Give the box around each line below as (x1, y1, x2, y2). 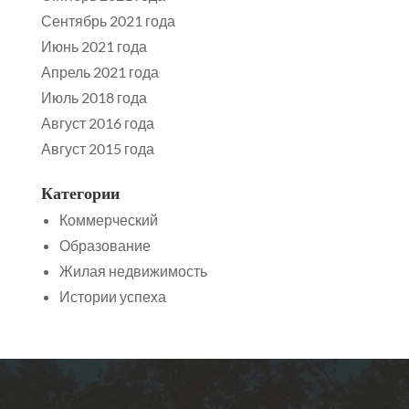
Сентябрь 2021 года (40, 12, 175, 30)
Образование (58, 236, 151, 255)
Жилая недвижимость (58, 262, 207, 280)
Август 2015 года (40, 140, 154, 158)
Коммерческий (58, 211, 158, 229)
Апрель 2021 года (40, 63, 159, 81)
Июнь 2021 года (40, 37, 147, 56)
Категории (40, 183, 120, 204)
